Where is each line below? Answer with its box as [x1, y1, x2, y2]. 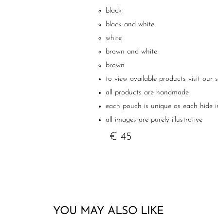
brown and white [106, 48, 157, 55]
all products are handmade [106, 89, 189, 96]
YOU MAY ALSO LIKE [53, 206, 163, 217]
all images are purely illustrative [106, 116, 202, 124]
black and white [106, 21, 154, 28]
